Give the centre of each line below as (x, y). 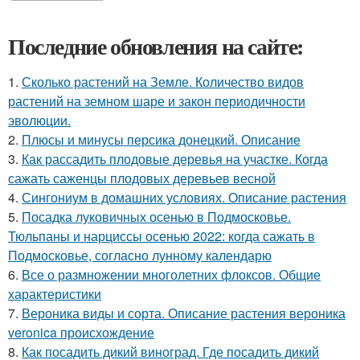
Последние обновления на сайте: (156, 46)
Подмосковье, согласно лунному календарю (140, 255)
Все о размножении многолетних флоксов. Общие (171, 274)
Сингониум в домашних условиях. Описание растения (184, 197)
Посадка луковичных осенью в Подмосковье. (156, 217)
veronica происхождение (81, 332)
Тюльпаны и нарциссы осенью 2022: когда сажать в (162, 236)
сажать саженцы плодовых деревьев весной (142, 178)
